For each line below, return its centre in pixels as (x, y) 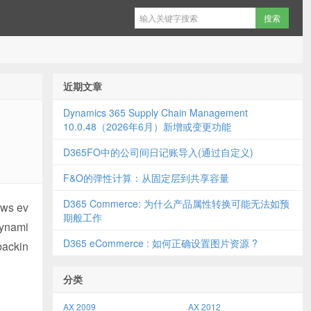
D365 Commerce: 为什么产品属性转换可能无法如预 (176, 203)
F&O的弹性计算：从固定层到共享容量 (146, 178)
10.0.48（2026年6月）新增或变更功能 (147, 126)
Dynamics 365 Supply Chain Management (155, 112)
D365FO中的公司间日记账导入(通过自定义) (158, 152)
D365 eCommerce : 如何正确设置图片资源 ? (160, 243)
